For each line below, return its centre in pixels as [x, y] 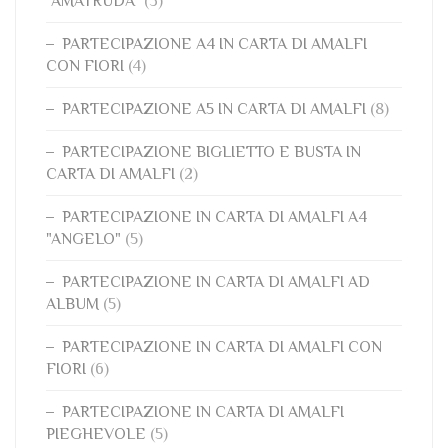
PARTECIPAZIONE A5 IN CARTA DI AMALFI [214, 109]
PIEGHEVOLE [96, 434]
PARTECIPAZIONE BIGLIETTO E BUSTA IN [211, 152]
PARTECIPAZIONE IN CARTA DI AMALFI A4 [214, 217]
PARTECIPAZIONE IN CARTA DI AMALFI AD [216, 282]
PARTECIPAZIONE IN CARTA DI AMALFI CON [222, 347]
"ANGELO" [83, 239]
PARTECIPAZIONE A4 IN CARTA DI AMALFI [214, 44]
